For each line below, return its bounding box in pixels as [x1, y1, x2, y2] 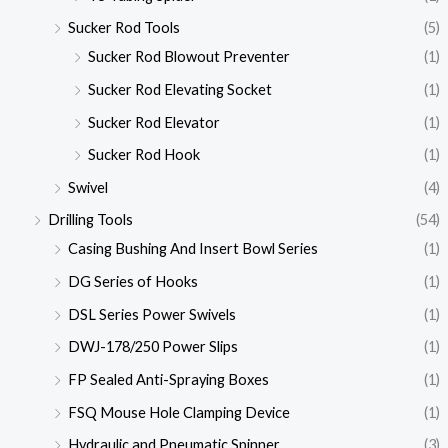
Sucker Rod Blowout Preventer [87, 48, 290, 66]
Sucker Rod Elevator [87, 113, 220, 131]
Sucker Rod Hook [87, 146, 200, 164]
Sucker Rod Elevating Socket [87, 80, 272, 98]
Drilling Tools [47, 211, 133, 229]
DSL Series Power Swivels [67, 305, 236, 323]
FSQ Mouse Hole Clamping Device [67, 403, 290, 421]
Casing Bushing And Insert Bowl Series [67, 240, 318, 258]
